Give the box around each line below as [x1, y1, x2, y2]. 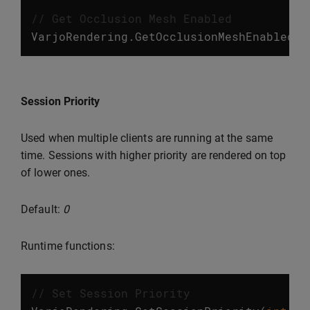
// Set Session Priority [31, 286, 190, 301]
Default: [21, 203, 63, 217]
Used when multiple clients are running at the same [21, 131, 273, 145]
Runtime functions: [21, 239, 115, 253]
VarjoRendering [31, 29, 128, 44]
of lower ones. [21, 166, 91, 180]
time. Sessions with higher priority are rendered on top [21, 149, 286, 163]
